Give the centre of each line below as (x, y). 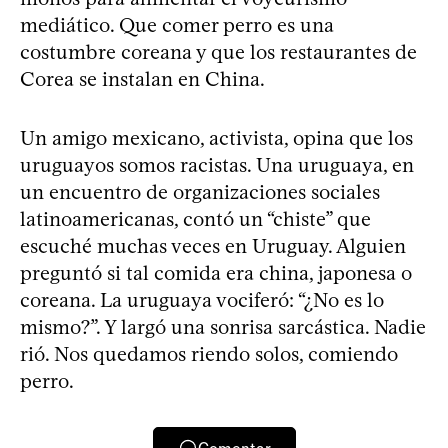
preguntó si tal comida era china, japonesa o (216, 273)
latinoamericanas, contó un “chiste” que (195, 219)
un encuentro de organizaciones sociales (200, 192)
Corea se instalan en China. (142, 79)
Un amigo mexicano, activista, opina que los (216, 138)
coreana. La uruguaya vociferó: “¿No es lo (202, 300)
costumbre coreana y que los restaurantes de (218, 52)
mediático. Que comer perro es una (177, 25)
